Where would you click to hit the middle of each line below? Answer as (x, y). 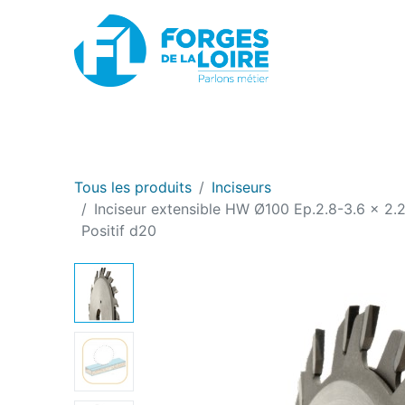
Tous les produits (133, 188)
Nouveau (328, 102)
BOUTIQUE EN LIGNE (173, 124)
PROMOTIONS (334, 124)
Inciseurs (242, 188)
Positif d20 (119, 231)
